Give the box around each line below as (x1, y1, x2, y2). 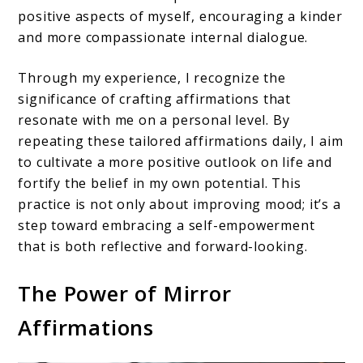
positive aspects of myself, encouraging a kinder (18, 7, 343, 26)
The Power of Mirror (18, 279, 232, 309)
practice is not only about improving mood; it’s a (18, 195, 341, 214)
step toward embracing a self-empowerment (18, 216, 315, 235)
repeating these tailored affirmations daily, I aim (18, 132, 344, 151)
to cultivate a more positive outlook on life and (18, 153, 332, 172)
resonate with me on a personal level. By (18, 111, 290, 130)
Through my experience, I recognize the (18, 69, 286, 88)
